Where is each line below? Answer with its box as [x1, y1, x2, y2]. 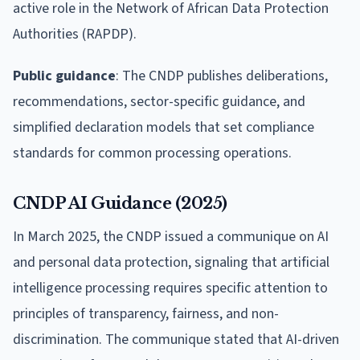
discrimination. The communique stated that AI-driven [13, 329, 339, 350]
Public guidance [13, 65, 116, 86]
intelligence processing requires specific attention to [13, 277, 328, 298]
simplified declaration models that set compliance [13, 117, 314, 137]
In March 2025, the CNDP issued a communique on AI [13, 226, 329, 247]
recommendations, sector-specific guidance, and [13, 91, 305, 112]
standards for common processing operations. [13, 142, 292, 163]
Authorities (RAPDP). [13, 23, 137, 44]
